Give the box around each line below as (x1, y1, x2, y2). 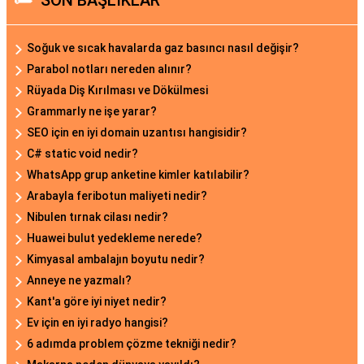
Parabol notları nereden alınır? (27, 63, 192, 76)
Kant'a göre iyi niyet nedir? (27, 295, 167, 309)
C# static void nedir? (27, 147, 138, 161)
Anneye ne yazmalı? (27, 274, 132, 288)
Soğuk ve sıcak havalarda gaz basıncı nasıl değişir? (27, 41, 299, 55)
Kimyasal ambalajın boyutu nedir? (27, 253, 205, 266)
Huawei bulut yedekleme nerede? (27, 232, 202, 245)
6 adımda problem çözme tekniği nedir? (27, 337, 236, 351)
